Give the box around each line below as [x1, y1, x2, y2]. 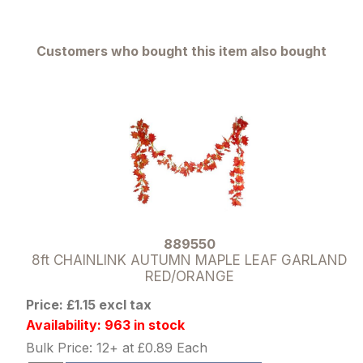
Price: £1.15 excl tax [26, 296, 152, 313]
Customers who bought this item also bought [36, 42, 327, 59]
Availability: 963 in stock [26, 316, 186, 333]
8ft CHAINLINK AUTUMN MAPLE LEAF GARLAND [32, 251, 348, 268]
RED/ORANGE [145, 267, 234, 284]
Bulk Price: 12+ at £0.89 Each [26, 339, 208, 356]
